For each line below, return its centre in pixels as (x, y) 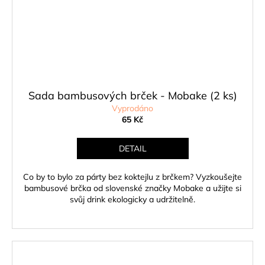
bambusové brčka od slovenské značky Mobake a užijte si (132, 188)
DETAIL (132, 149)
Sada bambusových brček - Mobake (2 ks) (132, 96)
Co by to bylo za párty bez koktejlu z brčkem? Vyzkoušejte (132, 177)
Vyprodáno (132, 109)
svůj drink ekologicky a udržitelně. (132, 200)
